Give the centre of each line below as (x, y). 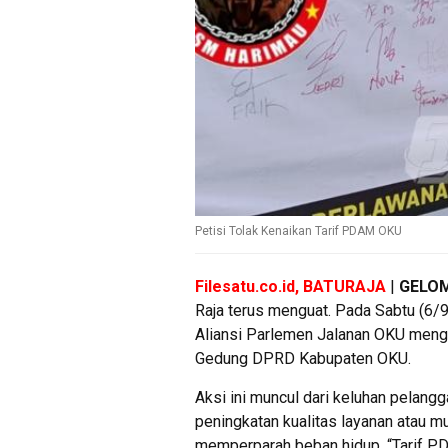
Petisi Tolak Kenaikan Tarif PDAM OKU (298, 230)
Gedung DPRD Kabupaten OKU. (303, 358)
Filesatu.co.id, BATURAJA (290, 286)
